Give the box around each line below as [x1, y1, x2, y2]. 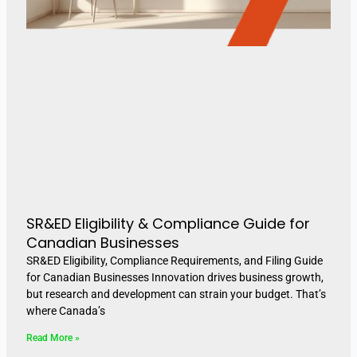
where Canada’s [25, 304, 105, 317]
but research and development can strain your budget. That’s [25, 287, 326, 300]
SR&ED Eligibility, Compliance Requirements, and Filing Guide [25, 253, 323, 267]
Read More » [25, 331, 80, 343]
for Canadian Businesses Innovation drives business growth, [25, 270, 324, 284]
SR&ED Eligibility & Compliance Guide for [25, 213, 310, 233]
